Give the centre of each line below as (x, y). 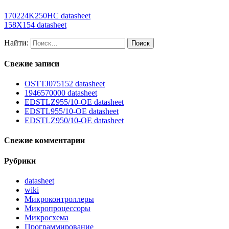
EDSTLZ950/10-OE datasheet (74, 121)
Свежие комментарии (44, 141)
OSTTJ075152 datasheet (65, 84)
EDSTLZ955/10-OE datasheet (74, 102)
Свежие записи (32, 63)
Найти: (16, 42)
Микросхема (47, 218)
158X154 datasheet (35, 25)
